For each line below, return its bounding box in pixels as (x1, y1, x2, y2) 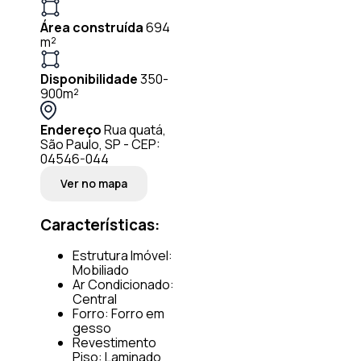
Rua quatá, (104, 120, 166, 139)
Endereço (40, 120, 102, 139)
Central (73, 290, 117, 309)
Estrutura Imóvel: (73, 247, 172, 265)
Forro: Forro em (73, 305, 164, 323)
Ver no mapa (60, 175, 127, 191)
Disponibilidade (40, 69, 138, 88)
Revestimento (73, 334, 156, 352)
